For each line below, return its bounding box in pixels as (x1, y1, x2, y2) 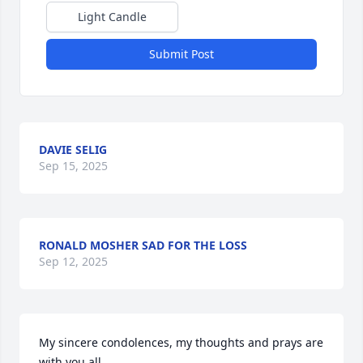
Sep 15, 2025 (39, 158, 108, 173)
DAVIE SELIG (39, 142, 107, 157)
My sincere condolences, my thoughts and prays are (39, 335, 323, 350)
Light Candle (78, 9, 147, 24)
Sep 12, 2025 (39, 254, 108, 269)
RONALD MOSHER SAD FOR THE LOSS (39, 237, 247, 253)
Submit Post (149, 46, 214, 62)
